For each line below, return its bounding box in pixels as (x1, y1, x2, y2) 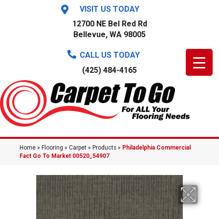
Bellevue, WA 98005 (73, 30, 146, 39)
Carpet (69, 144, 87, 152)
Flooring (42, 144, 63, 152)
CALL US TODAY (79, 50, 140, 60)
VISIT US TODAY (80, 4, 139, 14)
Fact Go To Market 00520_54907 (20, 153, 109, 160)
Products (92, 144, 116, 152)
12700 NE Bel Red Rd (72, 19, 147, 28)
